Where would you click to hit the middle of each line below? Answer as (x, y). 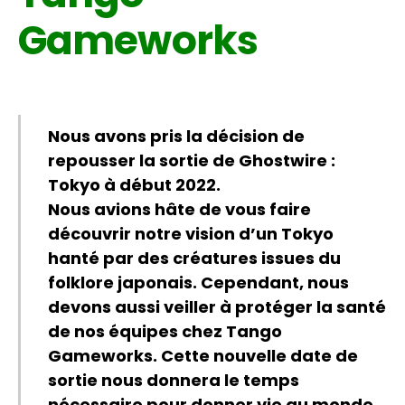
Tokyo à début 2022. (134, 185)
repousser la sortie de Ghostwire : (192, 161)
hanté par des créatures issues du (194, 259)
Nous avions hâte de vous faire (179, 210)
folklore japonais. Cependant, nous (198, 283)
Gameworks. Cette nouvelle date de (203, 356)
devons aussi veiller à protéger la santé (217, 307)
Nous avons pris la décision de (176, 137)
